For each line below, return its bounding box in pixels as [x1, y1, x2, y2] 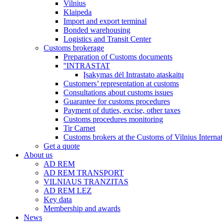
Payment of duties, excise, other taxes [63, 106, 180, 114]
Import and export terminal [63, 17, 147, 25]
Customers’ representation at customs [63, 79, 179, 88]
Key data [44, 195, 72, 204]
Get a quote [44, 142, 80, 150]
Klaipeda [63, 8, 92, 16]
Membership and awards [44, 204, 120, 213]
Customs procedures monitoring [63, 115, 163, 123]
